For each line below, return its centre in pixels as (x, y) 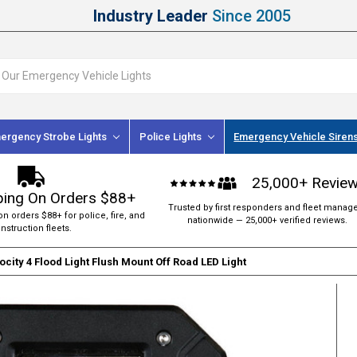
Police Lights (170, 136)
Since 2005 (251, 16)
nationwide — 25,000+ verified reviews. (268, 220)
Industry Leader (152, 16)
